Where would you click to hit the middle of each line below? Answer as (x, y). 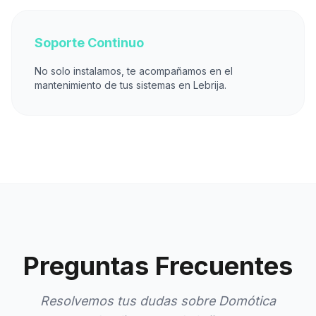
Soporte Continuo (89, 43)
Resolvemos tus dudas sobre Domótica (158, 301)
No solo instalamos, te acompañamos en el (134, 71)
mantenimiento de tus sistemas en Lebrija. (130, 85)
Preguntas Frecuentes (158, 266)
